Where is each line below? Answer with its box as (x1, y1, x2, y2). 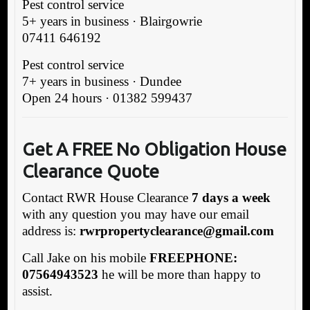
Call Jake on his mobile (21, 250, 149, 265)
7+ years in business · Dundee (21, 73, 181, 89)
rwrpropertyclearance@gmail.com (79, 223, 274, 238)
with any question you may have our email (21, 206, 249, 221)
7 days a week (191, 190, 271, 205)
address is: (21, 223, 80, 238)
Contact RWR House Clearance (21, 190, 192, 205)
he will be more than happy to (98, 266, 261, 282)
